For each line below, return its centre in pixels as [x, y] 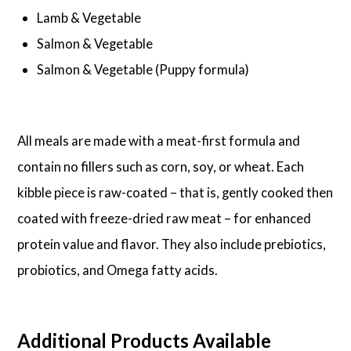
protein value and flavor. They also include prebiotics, [172, 244]
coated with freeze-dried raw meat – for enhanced [165, 218]
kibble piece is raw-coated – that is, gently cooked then [175, 192]
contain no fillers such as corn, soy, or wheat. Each [161, 166]
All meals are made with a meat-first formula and [159, 140]
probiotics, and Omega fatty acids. [118, 270]
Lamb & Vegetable [89, 18]
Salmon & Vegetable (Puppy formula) [143, 70]
